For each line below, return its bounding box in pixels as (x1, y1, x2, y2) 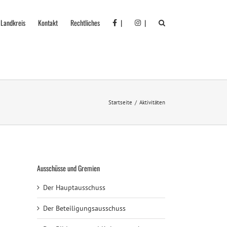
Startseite (108, 98, 132, 106)
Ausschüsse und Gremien (37, 162, 100, 173)
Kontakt (38, 17, 58, 28)
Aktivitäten (139, 98, 165, 106)
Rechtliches (70, 17, 100, 28)
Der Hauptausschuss (43, 183, 105, 193)
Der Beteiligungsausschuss (43, 204, 126, 213)
